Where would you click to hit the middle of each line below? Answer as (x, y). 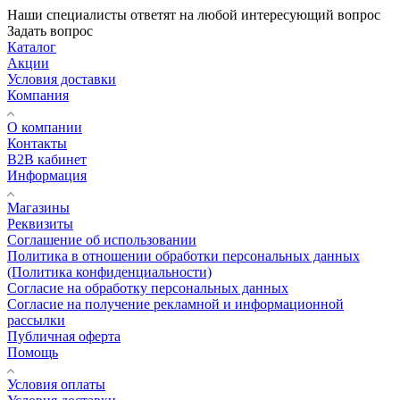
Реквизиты (40, 223)
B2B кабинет (47, 159)
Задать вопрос (50, 30)
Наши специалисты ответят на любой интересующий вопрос (194, 14)
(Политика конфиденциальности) (109, 271)
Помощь (33, 352)
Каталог (32, 46)
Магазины (38, 207)
